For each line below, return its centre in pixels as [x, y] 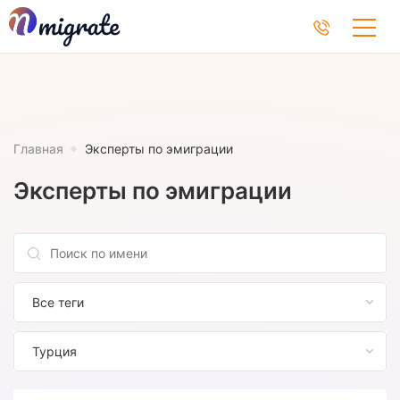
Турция [54, 352]
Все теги [58, 303]
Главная [38, 149]
